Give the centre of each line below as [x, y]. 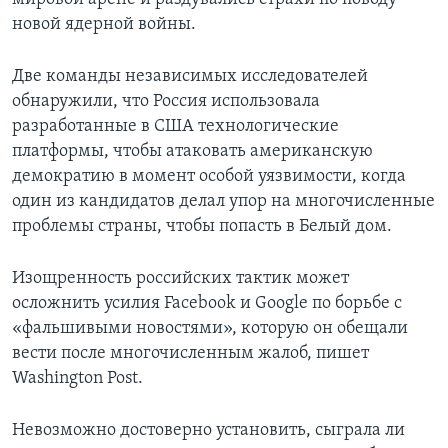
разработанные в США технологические [175, 127]
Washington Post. [77, 379]
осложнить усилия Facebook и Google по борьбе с [207, 304]
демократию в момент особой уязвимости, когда [209, 177]
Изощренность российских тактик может [180, 279]
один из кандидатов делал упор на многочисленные [223, 202]
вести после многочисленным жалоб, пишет [190, 354]
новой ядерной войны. [104, 25]
